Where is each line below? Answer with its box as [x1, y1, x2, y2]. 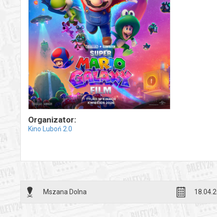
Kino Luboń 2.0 [28, 125, 72, 133]
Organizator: [28, 115, 76, 125]
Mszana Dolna [43, 188, 87, 196]
